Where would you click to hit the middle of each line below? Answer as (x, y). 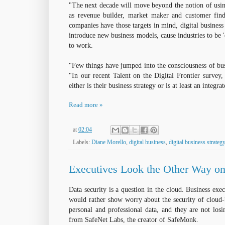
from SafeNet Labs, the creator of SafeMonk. (134, 220)
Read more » (86, 105)
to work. (81, 45)
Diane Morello (109, 142)
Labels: (82, 142)
